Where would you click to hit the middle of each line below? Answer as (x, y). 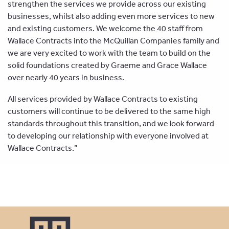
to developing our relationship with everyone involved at (108, 135)
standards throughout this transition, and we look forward (111, 123)
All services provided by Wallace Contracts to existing (103, 98)
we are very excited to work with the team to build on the (109, 52)
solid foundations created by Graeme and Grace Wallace (107, 65)
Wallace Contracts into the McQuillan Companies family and (113, 40)
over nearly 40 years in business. (67, 77)
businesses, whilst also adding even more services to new (111, 16)
